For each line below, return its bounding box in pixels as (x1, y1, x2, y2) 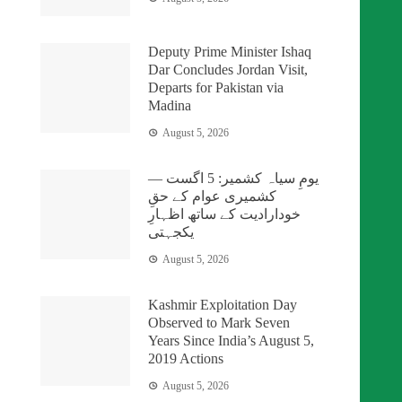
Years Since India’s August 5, (148, 333, 315, 349)
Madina (148, 98, 192, 114)
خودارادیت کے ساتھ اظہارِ (148, 206, 301, 223)
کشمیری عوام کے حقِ (148, 188, 277, 205)
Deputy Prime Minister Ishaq (148, 44, 312, 60)
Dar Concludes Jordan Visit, (148, 62, 309, 78)
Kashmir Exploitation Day (148, 297, 298, 313)
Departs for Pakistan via (148, 80, 284, 96)
